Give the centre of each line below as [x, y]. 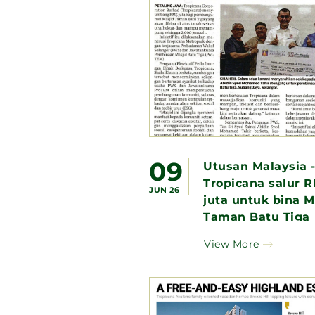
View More [232, 244]
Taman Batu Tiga [257, 217]
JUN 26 [164, 189]
